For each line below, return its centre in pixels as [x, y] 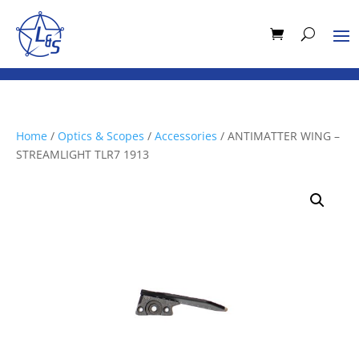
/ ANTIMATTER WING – [278, 136]
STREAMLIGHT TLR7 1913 [83, 154]
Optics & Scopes [101, 136]
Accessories [186, 136]
